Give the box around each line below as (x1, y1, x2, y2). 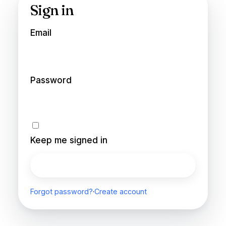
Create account (94, 187, 147, 196)
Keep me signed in (30, 135, 107, 145)
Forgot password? (30, 187, 93, 196)
